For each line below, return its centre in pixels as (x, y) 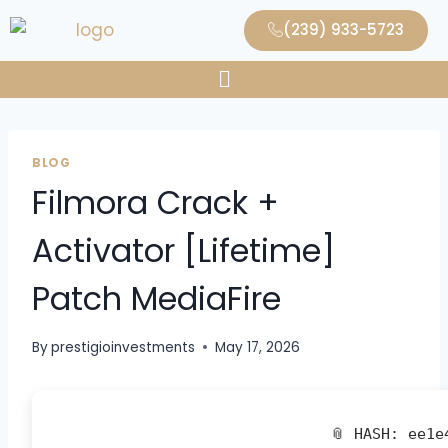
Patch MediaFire (156, 299)
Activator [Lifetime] (183, 251)
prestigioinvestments (123, 347)
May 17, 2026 (258, 347)
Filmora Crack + (155, 203)
